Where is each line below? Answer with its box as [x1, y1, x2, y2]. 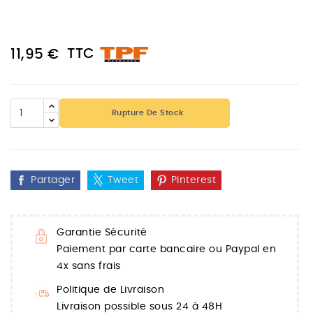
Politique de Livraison [57, 285, 164, 296]
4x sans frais [57, 261, 121, 272]
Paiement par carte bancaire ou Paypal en [57, 245, 276, 255]
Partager [31, 175, 75, 186]
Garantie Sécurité [57, 228, 147, 238]
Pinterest [170, 175, 216, 186]
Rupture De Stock [111, 109, 184, 117]
